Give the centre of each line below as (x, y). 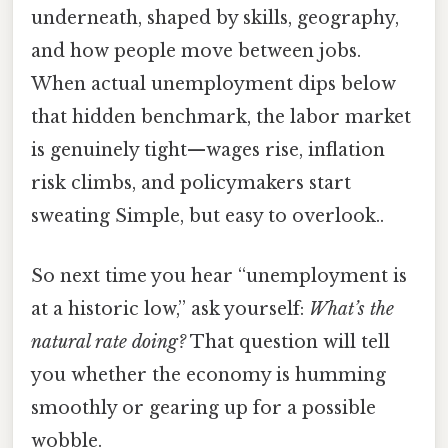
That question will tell (288, 341)
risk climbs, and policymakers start (191, 183)
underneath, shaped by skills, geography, (215, 18)
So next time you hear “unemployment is (219, 275)
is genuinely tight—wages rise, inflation (208, 150)
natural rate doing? (108, 341)
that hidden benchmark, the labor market (221, 117)
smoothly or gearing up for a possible (203, 407)
